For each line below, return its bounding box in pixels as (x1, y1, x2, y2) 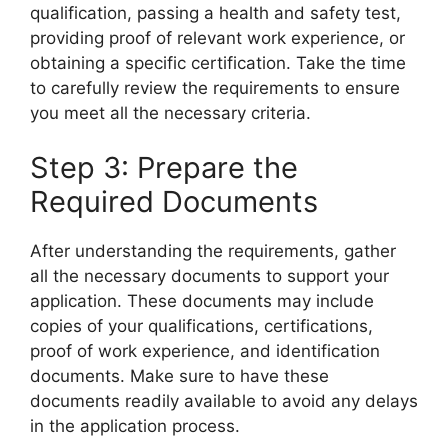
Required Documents (30, 184, 318, 220)
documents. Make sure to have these (30, 366, 329, 387)
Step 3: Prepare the (30, 150, 298, 186)
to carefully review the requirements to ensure (30, 77, 400, 98)
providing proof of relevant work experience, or (30, 27, 405, 48)
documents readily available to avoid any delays (30, 391, 418, 412)
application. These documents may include (30, 291, 374, 312)
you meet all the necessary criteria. (30, 102, 311, 123)
